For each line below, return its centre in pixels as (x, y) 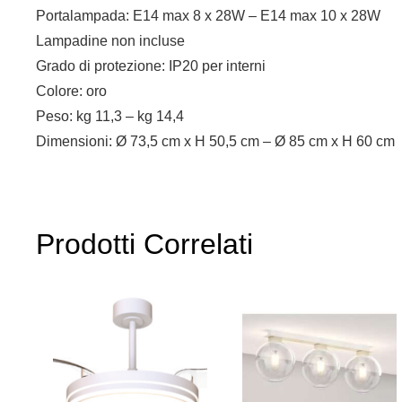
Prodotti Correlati (144, 245)
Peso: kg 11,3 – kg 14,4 (110, 117)
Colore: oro (71, 92)
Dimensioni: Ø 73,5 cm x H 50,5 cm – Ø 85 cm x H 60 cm (215, 142)
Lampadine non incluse (110, 41)
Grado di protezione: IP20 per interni (151, 66)
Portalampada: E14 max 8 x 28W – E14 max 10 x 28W (208, 16)
